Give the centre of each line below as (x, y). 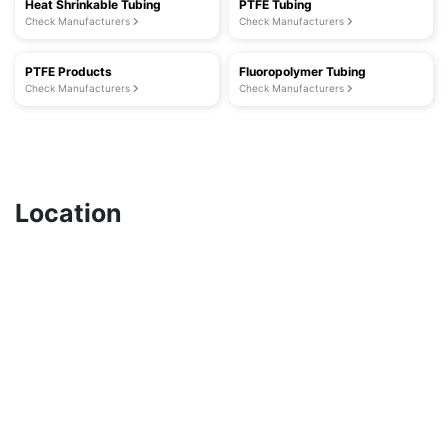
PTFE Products (68, 71)
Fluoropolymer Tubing (302, 71)
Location (68, 213)
